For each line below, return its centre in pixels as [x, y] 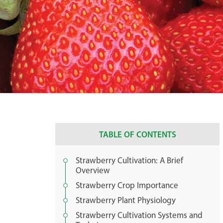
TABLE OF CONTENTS [137, 134]
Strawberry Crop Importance [127, 185]
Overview [93, 170]
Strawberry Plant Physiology [126, 200]
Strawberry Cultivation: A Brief [129, 160]
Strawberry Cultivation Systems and [139, 215]
